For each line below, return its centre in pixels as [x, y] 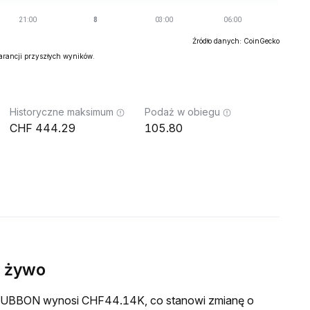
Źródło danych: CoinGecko [236, 41]
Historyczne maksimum [62, 112]
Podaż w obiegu [182, 112]
